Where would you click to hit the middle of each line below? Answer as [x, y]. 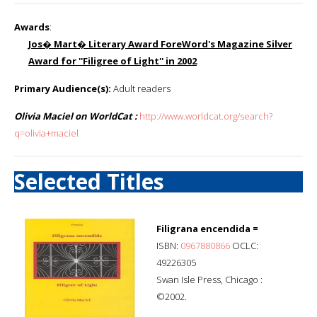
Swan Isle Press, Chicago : [209, 279]
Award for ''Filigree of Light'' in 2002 [113, 60]
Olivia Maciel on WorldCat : [76, 116]
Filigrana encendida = [207, 228]
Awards [32, 27]
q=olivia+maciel [46, 133]
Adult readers [141, 88]
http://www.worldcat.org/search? [206, 116]
